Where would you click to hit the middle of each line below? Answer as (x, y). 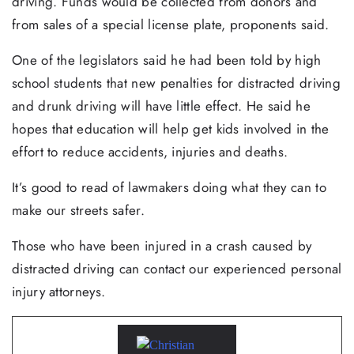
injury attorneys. (59, 291)
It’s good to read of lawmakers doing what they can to (169, 187)
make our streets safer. (78, 210)
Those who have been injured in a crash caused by (162, 245)
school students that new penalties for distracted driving (177, 83)
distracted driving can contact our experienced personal (177, 268)
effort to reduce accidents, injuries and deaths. (150, 151)
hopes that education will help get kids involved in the (171, 128)
